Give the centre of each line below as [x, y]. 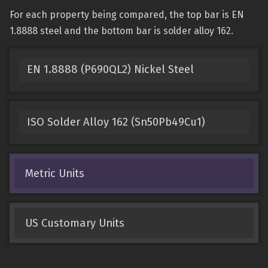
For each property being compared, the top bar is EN [127, 15]
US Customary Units [74, 223]
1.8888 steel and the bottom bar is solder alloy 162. [121, 31]
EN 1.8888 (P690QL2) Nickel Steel [110, 70]
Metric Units [54, 173]
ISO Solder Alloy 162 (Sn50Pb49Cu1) [116, 122]
